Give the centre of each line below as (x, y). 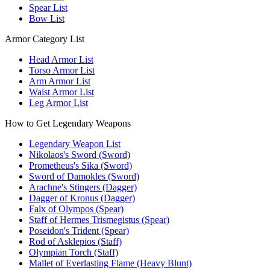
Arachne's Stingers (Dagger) (83, 187)
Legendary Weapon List (75, 144)
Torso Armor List (62, 71)
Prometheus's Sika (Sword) (80, 166)
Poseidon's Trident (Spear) (79, 231)
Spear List (48, 8)
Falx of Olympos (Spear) (76, 209)
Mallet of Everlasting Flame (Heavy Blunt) (110, 263)
